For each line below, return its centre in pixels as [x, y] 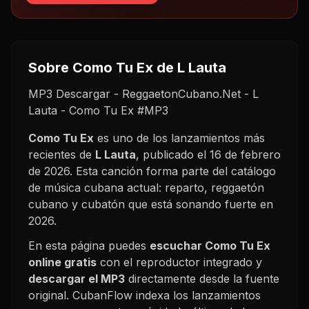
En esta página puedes [89, 245]
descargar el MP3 [77, 278]
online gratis [62, 262]
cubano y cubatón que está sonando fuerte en [151, 204]
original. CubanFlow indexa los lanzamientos [144, 295]
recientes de [62, 154]
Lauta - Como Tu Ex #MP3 [98, 110]
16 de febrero [245, 154]
